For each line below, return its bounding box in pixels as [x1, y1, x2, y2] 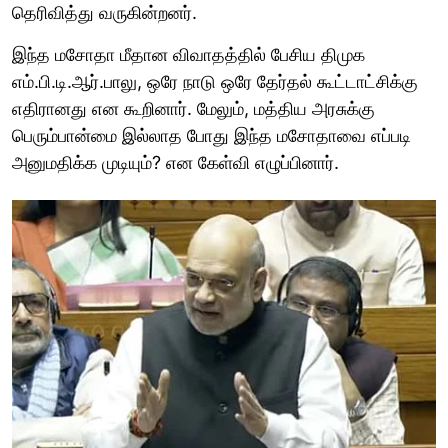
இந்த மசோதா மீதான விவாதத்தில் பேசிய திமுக [12, 43, 365, 65]
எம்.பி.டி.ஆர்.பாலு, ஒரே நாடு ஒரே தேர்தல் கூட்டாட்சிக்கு [12, 70, 418, 92]
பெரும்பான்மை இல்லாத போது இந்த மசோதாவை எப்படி [12, 124, 411, 146]
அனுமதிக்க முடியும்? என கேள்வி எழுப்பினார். [12, 151, 339, 173]
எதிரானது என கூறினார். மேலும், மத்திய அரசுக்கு [12, 97, 375, 119]
